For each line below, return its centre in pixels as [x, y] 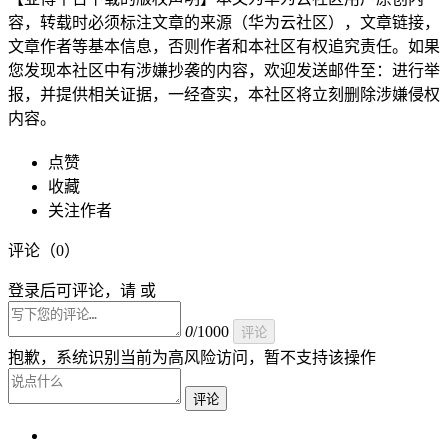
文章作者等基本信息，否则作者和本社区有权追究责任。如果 [224, 46]
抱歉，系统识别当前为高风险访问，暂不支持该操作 [192, 357]
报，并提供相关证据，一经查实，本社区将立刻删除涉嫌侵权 [224, 94]
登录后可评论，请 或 [82, 290]
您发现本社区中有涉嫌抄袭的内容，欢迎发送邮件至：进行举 [224, 70]
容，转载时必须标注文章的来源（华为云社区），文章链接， [224, 22]
